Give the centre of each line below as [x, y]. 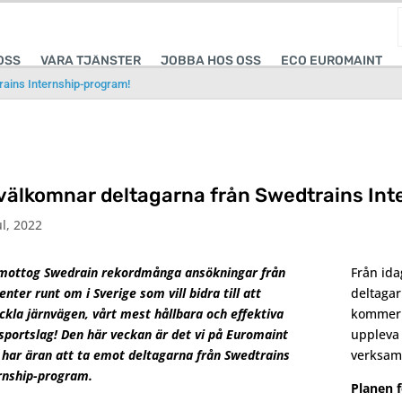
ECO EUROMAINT [331, 60]
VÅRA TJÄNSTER [90, 60]
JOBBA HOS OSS [210, 60]
